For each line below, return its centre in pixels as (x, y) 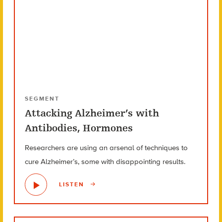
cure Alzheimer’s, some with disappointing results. (105, 161)
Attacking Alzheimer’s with (92, 113)
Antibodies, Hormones (79, 128)
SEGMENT (42, 98)
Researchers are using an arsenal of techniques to (106, 147)
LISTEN (73, 185)
